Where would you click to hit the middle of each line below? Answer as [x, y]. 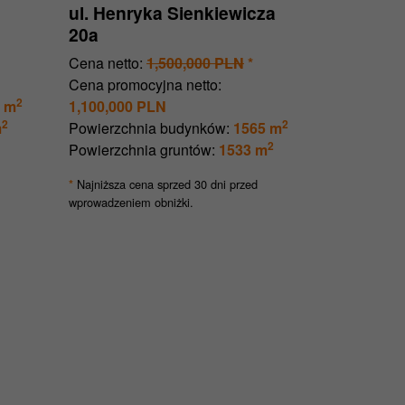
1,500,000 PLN [195, 63]
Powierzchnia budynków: [149, 128]
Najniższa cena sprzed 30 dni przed [165, 184]
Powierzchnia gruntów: [142, 150]
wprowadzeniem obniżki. [131, 202]
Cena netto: [106, 63]
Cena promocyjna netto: [145, 85]
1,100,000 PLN [118, 107]
